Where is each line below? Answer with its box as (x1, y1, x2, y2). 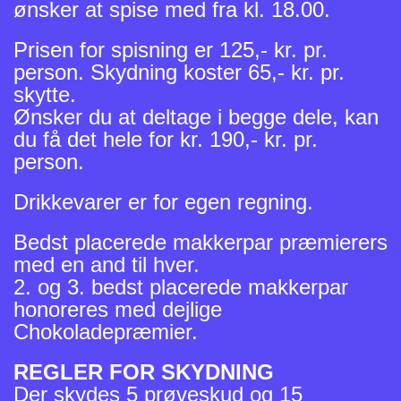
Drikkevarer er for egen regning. (13, 190, 313, 215)
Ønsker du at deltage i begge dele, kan (13, 105, 379, 130)
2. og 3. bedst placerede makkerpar (13, 275, 348, 300)
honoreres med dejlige (13, 297, 222, 322)
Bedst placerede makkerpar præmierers (13, 230, 388, 255)
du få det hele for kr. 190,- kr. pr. (13, 127, 318, 152)
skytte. (13, 82, 82, 107)
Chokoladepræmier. (13, 320, 198, 345)
